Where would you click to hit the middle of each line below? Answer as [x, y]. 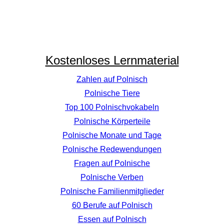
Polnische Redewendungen [112, 149]
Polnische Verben [112, 177]
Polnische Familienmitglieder [112, 191]
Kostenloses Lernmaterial [112, 60]
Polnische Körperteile [112, 121]
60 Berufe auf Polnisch [112, 205]
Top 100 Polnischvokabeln [112, 107]
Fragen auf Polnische [112, 163]
